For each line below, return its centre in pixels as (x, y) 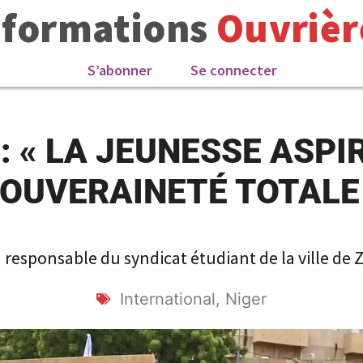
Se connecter (233, 70)
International (168, 299)
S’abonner (119, 70)
